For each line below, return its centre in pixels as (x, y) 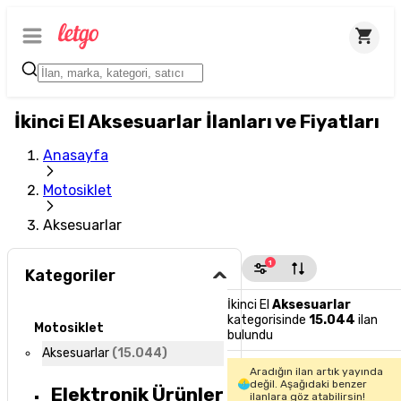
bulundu (251, 335)
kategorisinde (267, 320)
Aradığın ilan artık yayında (316, 371)
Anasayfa (76, 155)
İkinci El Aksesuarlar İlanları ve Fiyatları (197, 122)
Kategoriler (71, 276)
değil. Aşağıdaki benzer (308, 384)
